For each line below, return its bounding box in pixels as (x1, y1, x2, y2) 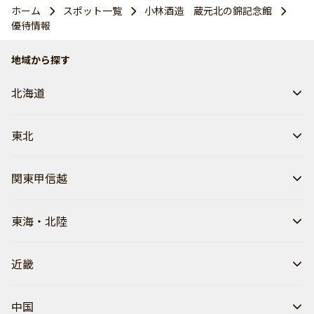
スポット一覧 (63, 4, 122, 18)
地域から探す (11, 53, 70, 67)
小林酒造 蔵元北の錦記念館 (144, 4, 272, 18)
